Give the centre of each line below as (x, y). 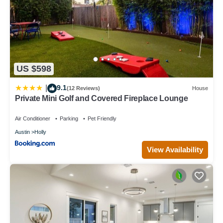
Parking (69, 118)
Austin (22, 132)
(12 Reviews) (83, 88)
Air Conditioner (33, 118)
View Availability (175, 149)
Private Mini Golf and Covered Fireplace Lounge (102, 98)
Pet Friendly (102, 118)
